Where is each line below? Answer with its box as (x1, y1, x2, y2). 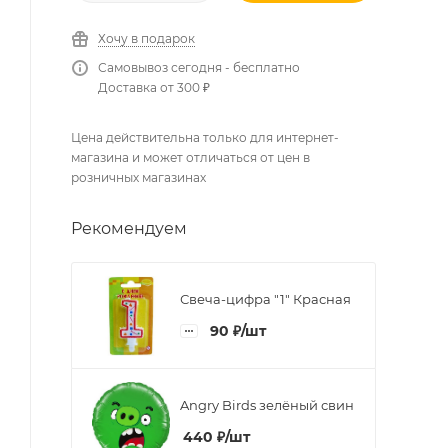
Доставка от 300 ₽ (98, 80, 210, 95)
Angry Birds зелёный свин (180, 396, 354, 413)
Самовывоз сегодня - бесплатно (98, 60, 300, 75)
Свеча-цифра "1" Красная (180, 290, 351, 307)
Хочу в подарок (98, 31, 195, 46)
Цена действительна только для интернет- (71, 130, 339, 145)
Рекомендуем (71, 219, 187, 238)
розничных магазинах (71, 170, 206, 185)
